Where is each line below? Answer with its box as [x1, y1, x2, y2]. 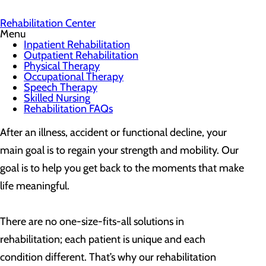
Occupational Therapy [24, 70, 123, 83]
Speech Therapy [24, 81, 97, 94]
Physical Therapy [24, 59, 100, 72]
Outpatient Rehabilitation [24, 49, 138, 62]
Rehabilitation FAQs [24, 102, 113, 115]
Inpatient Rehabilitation [24, 38, 130, 51]
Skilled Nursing [24, 91, 90, 104]
